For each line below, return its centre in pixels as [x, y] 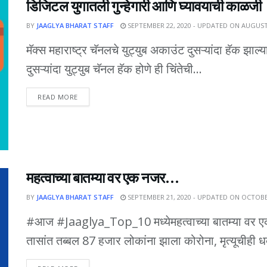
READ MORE [58, 97]
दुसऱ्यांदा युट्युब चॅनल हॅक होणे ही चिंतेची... [114, 69]
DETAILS [91, 97]
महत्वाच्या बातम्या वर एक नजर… [103, 178]
